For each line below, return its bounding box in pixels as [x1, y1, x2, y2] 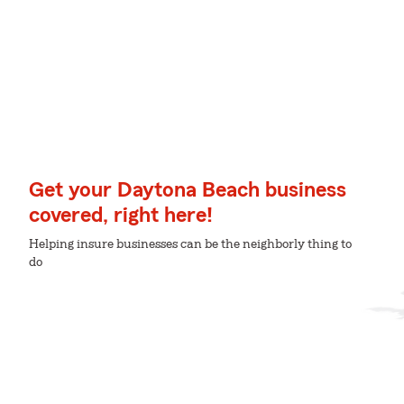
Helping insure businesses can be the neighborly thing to [29, 238, 352, 251]
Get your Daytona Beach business [29, 179, 346, 201]
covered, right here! [29, 205, 213, 226]
